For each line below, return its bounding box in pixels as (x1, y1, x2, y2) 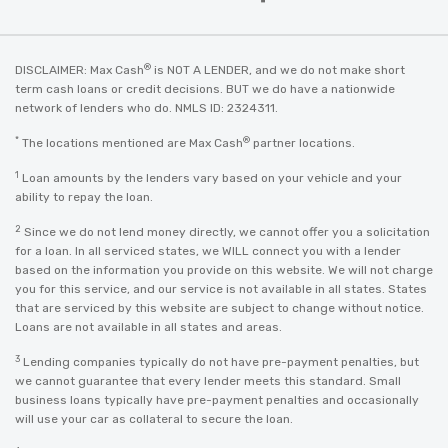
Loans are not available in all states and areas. (15, 320, 282, 334)
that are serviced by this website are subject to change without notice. (15, 301, 424, 315)
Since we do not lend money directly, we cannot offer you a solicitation (21, 225, 430, 239)
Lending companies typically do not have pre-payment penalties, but (20, 355, 419, 369)
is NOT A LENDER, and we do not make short (151, 63, 405, 77)
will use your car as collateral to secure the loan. (15, 412, 293, 426)
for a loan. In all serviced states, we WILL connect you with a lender (15, 244, 401, 258)
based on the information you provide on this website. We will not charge (15, 263, 433, 277)
